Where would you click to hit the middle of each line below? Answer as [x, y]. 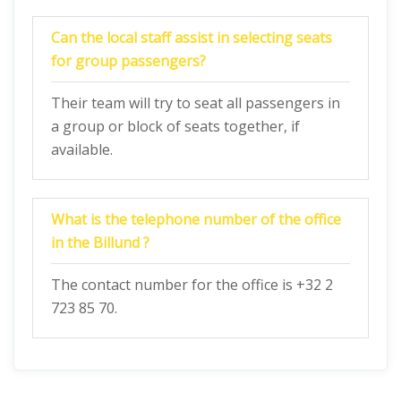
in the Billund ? [100, 243]
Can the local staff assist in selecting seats [192, 38]
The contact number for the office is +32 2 [192, 285]
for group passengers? [128, 61]
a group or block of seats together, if [175, 126]
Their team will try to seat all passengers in [196, 103]
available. [82, 149]
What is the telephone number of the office [196, 219]
